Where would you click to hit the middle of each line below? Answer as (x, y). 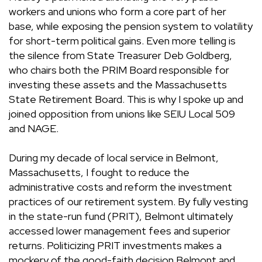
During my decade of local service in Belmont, (114, 158)
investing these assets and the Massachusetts (118, 85)
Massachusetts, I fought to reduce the (99, 173)
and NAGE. (34, 129)
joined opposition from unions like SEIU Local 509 (122, 114)
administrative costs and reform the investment (120, 187)
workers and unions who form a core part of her (118, 12)
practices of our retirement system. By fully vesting (128, 202)
